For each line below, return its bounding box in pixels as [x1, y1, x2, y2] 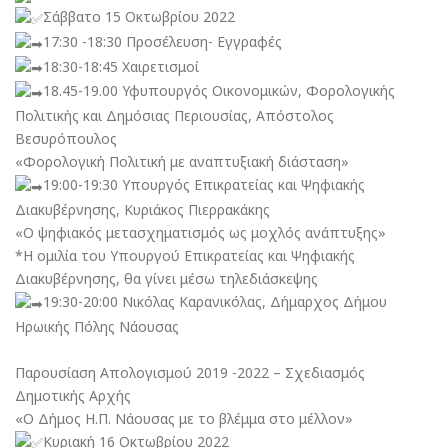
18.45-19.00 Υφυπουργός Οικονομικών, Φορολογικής [43, 81, 395, 101]
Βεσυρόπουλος [15, 129, 117, 148]
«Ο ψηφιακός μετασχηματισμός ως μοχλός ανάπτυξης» [15, 222, 386, 242]
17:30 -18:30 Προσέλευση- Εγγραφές [43, 31, 282, 51]
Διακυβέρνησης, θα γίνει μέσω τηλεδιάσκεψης [15, 268, 318, 288]
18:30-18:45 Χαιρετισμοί [43, 56, 199, 76]
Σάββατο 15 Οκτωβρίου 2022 [43, 7, 235, 26]
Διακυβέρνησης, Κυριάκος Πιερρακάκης [15, 199, 270, 219]
